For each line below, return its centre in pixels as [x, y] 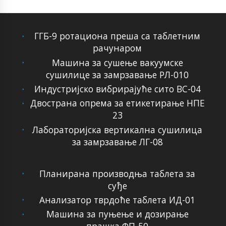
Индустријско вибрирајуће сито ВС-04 [117, 89]
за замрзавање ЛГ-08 [117, 142]
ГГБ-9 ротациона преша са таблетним [118, 36]
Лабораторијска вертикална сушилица [118, 129]
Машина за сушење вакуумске [117, 62]
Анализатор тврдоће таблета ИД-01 [118, 200]
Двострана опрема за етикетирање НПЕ [117, 103]
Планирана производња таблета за [118, 173]
